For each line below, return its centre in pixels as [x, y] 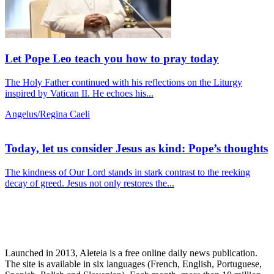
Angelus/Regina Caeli [47, 114]
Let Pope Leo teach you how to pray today [112, 59]
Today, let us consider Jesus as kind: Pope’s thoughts [136, 149]
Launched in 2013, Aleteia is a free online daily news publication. [131, 253]
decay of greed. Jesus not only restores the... [90, 183]
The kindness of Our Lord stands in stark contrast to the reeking [128, 172]
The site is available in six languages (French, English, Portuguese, [133, 264]
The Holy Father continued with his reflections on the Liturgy [124, 82]
